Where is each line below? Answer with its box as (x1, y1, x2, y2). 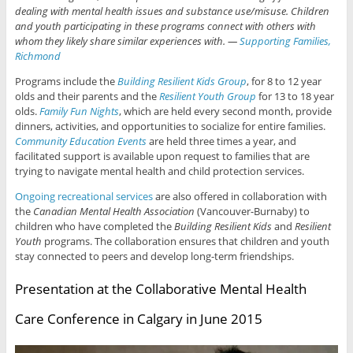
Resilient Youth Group (158, 89, 258, 104)
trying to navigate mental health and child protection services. (14, 164, 304, 179)
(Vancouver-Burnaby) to (194, 204, 310, 219)
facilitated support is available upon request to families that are (14, 149, 310, 164)
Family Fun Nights (39, 104, 119, 119)
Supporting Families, (239, 34, 331, 49)
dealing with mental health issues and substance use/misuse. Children (14, 4, 329, 19)
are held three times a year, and (148, 134, 296, 149)
